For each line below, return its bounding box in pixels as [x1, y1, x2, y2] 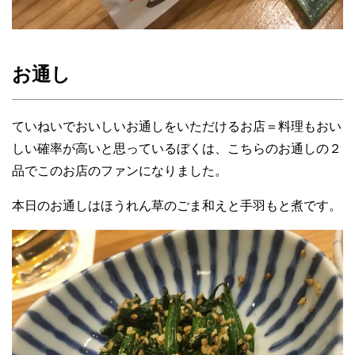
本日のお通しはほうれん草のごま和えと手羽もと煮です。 [12, 199, 342, 213]
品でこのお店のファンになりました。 [12, 164, 227, 178]
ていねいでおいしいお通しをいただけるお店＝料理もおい [12, 120, 342, 134]
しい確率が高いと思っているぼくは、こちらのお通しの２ [12, 142, 342, 156]
